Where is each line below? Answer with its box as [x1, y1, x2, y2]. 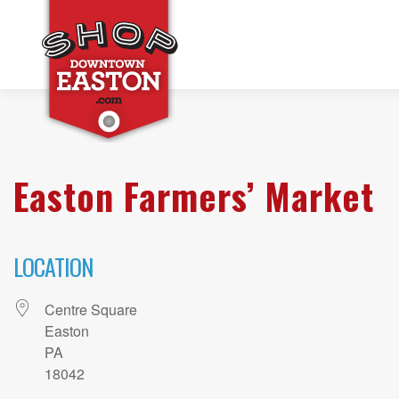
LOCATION [13, 249, 93, 285]
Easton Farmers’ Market [13, 169, 374, 223]
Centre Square [45, 299, 137, 321]
